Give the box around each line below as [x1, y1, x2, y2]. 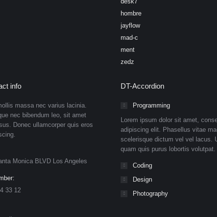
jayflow [121, 22, 140, 30]
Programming [133, 102, 170, 109]
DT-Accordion [121, 82, 164, 91]
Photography [133, 190, 168, 198]
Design [133, 176, 152, 184]
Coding [133, 162, 152, 170]
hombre [121, 10, 141, 17]
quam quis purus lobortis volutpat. [121, 145, 216, 153]
